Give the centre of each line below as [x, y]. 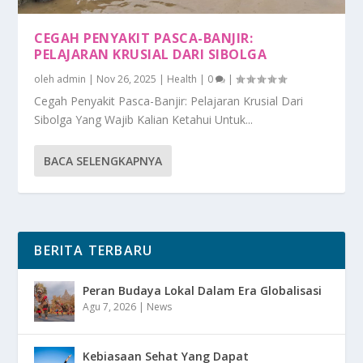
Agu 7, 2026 [110, 306]
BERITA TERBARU [94, 250]
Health [182, 79]
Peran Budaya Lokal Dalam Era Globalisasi [203, 290]
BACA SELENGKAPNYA [103, 160]
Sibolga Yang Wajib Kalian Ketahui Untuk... [144, 119]
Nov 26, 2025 [127, 79]
